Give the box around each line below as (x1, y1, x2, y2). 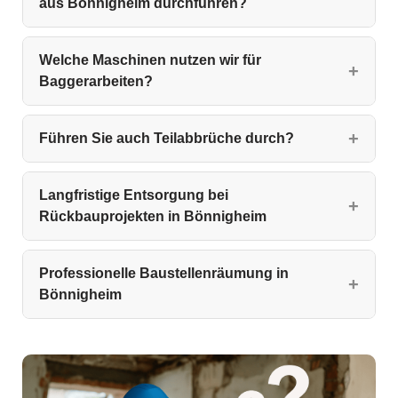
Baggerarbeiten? (39, 74, 153, 90)
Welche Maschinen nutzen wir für (39, 52, 261, 68)
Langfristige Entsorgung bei (39, 187, 228, 203)
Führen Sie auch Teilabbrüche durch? (39, 131, 294, 147)
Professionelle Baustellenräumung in (39, 266, 289, 282)
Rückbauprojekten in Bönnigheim (39, 209, 267, 225)
